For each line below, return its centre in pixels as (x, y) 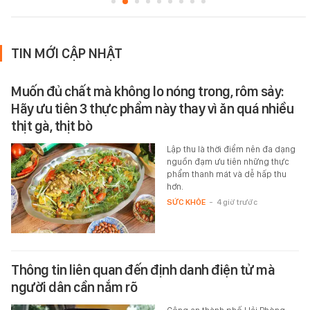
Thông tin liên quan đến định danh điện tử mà (143, 270)
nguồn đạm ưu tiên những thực (228, 162)
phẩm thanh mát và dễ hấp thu (226, 174)
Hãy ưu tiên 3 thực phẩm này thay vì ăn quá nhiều (152, 109)
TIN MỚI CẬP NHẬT (67, 54)
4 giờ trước (237, 202)
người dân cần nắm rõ (74, 288)
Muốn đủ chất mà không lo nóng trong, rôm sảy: (148, 92)
